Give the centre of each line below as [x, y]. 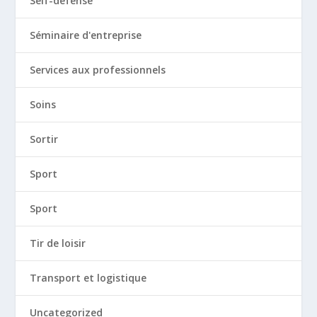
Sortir [44, 139]
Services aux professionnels [98, 70]
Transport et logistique [88, 278]
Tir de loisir [58, 243]
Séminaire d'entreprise [86, 35]
